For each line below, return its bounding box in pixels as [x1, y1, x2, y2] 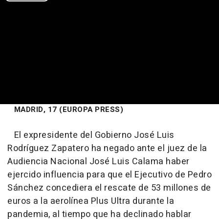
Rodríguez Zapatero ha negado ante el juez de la [7, 141, 207, 155]
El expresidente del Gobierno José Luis [7, 128, 175, 142]
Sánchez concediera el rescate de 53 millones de [7, 181, 211, 195]
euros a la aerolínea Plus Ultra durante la [7, 194, 174, 208]
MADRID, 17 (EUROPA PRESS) [7, 104, 123, 115]
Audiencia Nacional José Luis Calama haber [7, 154, 190, 168]
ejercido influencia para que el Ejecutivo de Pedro [7, 168, 212, 181]
